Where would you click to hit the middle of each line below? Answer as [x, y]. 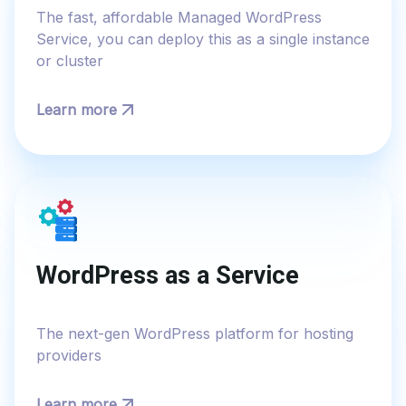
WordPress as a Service [168, 275]
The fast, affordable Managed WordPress [179, 18]
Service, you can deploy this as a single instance [203, 39]
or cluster [70, 61]
